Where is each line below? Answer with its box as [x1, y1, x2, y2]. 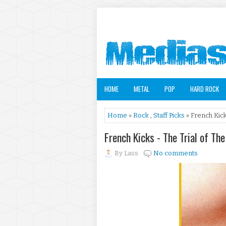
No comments [153, 149, 198, 157]
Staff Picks [153, 111, 185, 119]
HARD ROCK [190, 84, 219, 94]
